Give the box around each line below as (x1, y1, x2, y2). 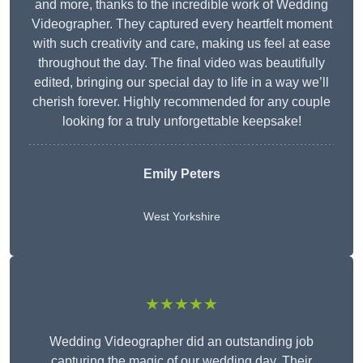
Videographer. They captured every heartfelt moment (31, 17, 332, 32)
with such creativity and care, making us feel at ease (32, 36, 331, 51)
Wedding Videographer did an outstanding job (49, 335, 314, 349)
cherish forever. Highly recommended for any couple (32, 95, 331, 109)
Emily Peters (143, 167, 220, 181)
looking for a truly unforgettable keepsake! (62, 114, 301, 129)
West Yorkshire (143, 210, 220, 224)
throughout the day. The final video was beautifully (38, 56, 325, 70)
